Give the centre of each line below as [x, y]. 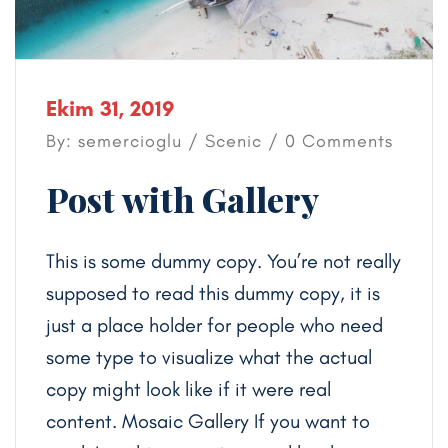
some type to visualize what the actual [209, 356]
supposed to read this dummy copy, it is [213, 292]
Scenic [233, 140]
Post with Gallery [182, 198]
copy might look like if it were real [188, 388]
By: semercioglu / [125, 140]
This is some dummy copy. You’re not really [223, 260]
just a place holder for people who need [214, 324]
